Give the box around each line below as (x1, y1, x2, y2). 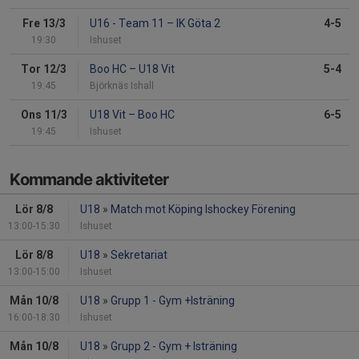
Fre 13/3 (22, 17, 66, 30)
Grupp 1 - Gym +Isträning (111, 294, 235, 308)
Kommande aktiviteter (10, 170, 168, 190)
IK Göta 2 (174, 17, 220, 30)
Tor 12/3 (21, 63, 67, 76)
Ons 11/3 (20, 108, 67, 122)
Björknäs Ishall (90, 80, 154, 92)
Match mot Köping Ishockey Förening (111, 203, 296, 216)
